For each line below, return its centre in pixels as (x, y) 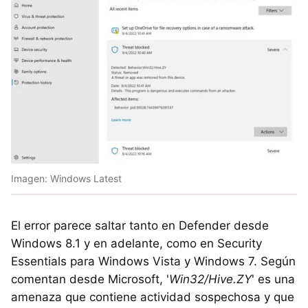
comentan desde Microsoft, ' (90, 279)
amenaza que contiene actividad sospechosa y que (153, 297)
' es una (273, 279)
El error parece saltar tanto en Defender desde (140, 225)
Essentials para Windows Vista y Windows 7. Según (153, 261)
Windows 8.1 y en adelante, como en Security (136, 243)
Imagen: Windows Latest (66, 178)
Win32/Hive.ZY (210, 279)
